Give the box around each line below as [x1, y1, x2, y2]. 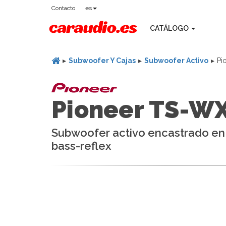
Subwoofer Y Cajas [69, 56, 136, 65]
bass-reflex [51, 139, 111, 152]
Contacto [51, 5, 75, 12]
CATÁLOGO [150, 24, 190, 32]
